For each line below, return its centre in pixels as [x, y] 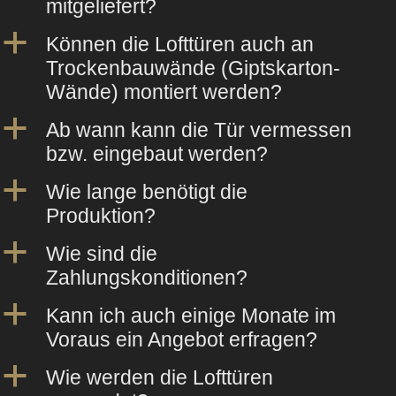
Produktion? [101, 215]
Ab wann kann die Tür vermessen [199, 129]
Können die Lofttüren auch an [180, 44]
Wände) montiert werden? [164, 91]
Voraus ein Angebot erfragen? [182, 339]
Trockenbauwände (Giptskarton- [193, 68]
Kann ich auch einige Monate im [191, 315]
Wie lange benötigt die [147, 191]
